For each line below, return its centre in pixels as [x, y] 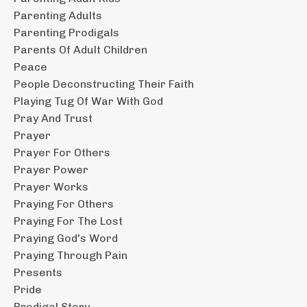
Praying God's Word [66, 238]
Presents [38, 272]
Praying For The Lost [68, 221]
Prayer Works [51, 186]
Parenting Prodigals [66, 32]
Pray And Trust [53, 118]
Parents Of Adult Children [81, 49]
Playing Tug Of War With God [88, 101]
